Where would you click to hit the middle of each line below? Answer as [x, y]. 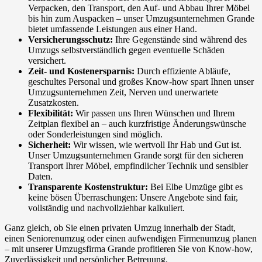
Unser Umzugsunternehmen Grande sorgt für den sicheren [136, 156]
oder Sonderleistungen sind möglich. [95, 135]
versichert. [47, 61]
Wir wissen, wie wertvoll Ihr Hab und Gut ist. [156, 145]
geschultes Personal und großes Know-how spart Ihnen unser [141, 82]
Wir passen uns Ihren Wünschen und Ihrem [154, 113]
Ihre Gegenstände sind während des [180, 40]
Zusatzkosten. [54, 103]
